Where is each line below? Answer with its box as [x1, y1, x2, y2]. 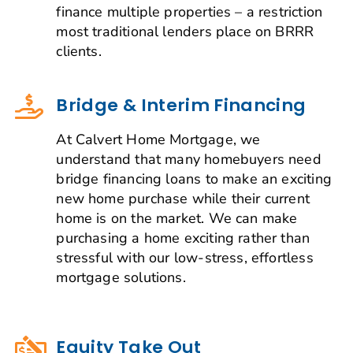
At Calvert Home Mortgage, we [56, 129, 261, 149]
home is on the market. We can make [56, 208, 298, 228]
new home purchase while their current [56, 188, 310, 208]
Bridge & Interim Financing [56, 92, 307, 117]
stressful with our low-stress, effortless [56, 247, 314, 267]
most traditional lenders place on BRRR [56, 21, 314, 41]
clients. [56, 41, 102, 61]
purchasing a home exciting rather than [56, 228, 310, 247]
